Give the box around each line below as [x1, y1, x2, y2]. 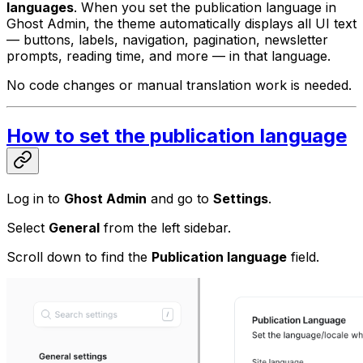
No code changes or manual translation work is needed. [6, 77, 352, 94]
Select [6, 220, 49, 237]
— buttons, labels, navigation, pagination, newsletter [6, 32, 328, 49]
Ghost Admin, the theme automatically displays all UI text [6, 15, 357, 32]
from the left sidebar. [100, 220, 231, 237]
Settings [213, 190, 268, 207]
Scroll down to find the [6, 249, 152, 266]
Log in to [6, 190, 64, 207]
